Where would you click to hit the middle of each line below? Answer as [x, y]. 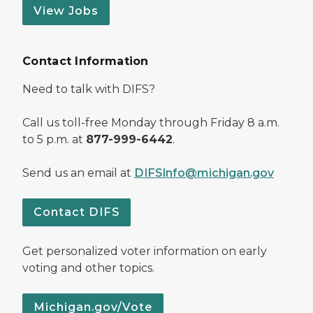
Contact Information [86, 61]
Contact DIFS [77, 212]
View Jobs [66, 10]
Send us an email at [78, 173]
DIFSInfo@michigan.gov [204, 173]
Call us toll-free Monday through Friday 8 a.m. [151, 122]
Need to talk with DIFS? [89, 89]
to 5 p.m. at [54, 139]
